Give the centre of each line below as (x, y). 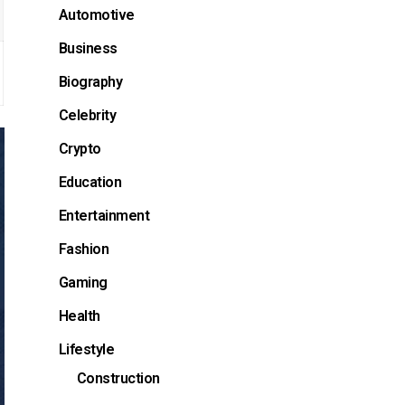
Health (79, 316)
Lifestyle (86, 349)
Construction (118, 378)
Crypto (80, 148)
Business (88, 48)
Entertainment (104, 215)
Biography (90, 81)
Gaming (83, 282)
